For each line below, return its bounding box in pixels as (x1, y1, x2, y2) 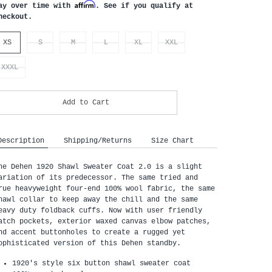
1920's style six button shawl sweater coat (12, 259, 191, 268)
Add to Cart (62, 98, 109, 107)
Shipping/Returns (64, 136, 132, 144)
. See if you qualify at (95, 1, 193, 10)
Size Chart (151, 136, 194, 144)
